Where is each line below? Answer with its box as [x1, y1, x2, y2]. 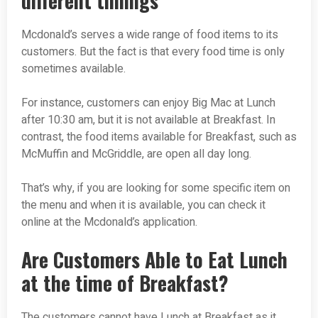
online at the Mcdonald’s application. [21, 214, 197, 231]
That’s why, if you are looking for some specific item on [21, 180, 290, 197]
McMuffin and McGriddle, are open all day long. [21, 146, 251, 163]
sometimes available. [21, 60, 126, 78]
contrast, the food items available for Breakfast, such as [21, 128, 297, 146]
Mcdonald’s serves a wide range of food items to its [21, 26, 278, 44]
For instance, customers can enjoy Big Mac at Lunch [21, 94, 275, 112]
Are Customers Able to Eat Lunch [21, 245, 287, 275]
